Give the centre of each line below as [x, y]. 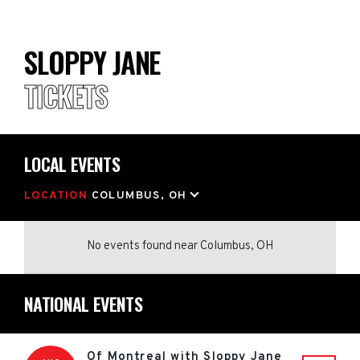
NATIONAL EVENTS [84, 304]
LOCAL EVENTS [72, 164]
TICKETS [66, 96]
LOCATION [58, 196]
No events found [131, 246]
